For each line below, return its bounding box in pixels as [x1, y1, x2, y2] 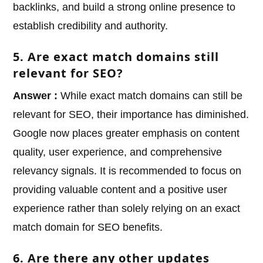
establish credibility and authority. [13, 20, 168, 32]
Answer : [13, 90, 58, 102]
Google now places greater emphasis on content [13, 127, 240, 140]
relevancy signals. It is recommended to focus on [13, 165, 242, 177]
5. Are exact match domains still [13, 49, 220, 65]
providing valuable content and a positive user [13, 184, 228, 196]
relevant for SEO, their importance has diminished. [13, 109, 249, 121]
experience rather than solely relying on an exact [13, 203, 241, 215]
